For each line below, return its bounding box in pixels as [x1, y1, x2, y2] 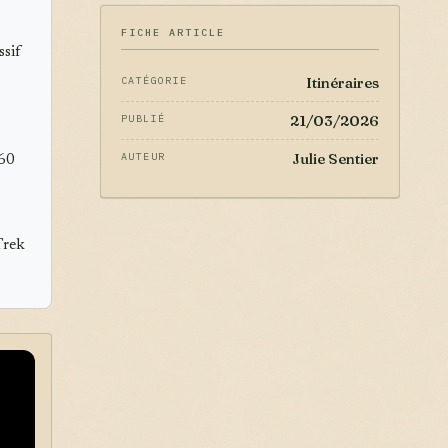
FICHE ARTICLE [121, 26, 225, 39]
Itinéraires [306, 73, 379, 92]
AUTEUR [121, 150, 166, 163]
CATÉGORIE [121, 74, 188, 87]
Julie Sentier [292, 149, 379, 168]
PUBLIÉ [121, 112, 166, 125]
